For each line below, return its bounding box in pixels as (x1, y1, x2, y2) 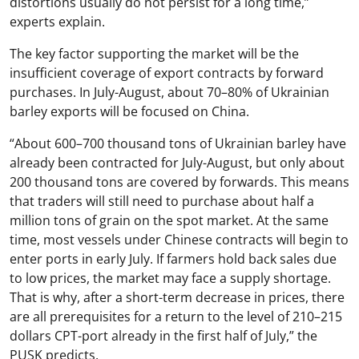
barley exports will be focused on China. (10, 103, 249, 121)
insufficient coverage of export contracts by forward (10, 64, 324, 83)
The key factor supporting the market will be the (10, 45, 299, 63)
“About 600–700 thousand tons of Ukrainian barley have (10, 135, 346, 153)
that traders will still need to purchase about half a (10, 192, 314, 211)
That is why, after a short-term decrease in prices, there (10, 288, 345, 307)
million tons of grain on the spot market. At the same (10, 212, 329, 230)
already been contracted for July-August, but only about (10, 154, 345, 172)
